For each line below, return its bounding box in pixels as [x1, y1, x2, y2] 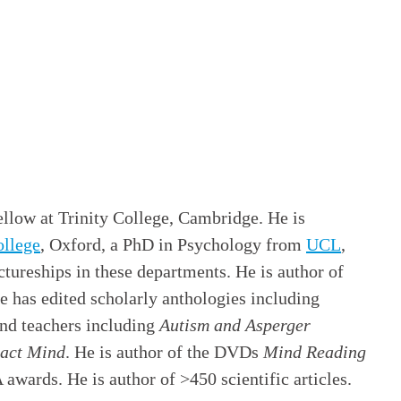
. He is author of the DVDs [65, 342, 263, 363]
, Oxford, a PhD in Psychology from [40, 235, 306, 255]
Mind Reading [263, 342, 366, 363]
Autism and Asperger [159, 315, 311, 336]
